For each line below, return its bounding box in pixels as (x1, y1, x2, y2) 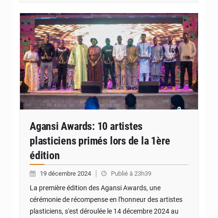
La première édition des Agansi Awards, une (30, 183, 161, 192)
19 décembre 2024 (40, 169, 92, 177)
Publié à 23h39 (111, 169, 151, 177)
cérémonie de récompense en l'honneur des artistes (30, 195, 182, 203)
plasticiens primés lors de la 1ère (30, 134, 170, 147)
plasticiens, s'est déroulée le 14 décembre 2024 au (30, 207, 179, 215)
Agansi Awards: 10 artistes (30, 120, 143, 132)
